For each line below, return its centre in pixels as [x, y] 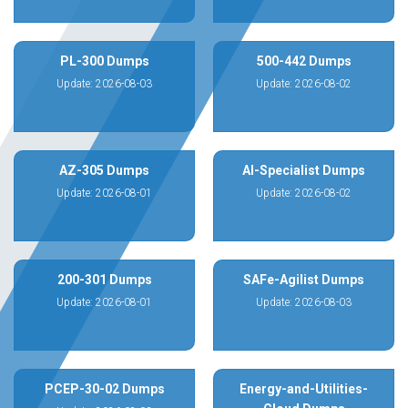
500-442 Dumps [304, 61]
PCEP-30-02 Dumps [104, 389]
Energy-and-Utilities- [304, 389]
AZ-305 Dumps [104, 170]
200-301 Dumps [104, 280]
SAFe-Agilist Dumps [304, 280]
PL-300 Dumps [104, 61]
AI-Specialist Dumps [304, 170]
